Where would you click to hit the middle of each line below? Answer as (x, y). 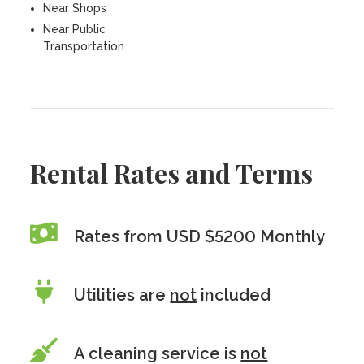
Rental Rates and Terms (172, 173)
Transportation (84, 46)
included (234, 295)
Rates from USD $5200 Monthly (200, 236)
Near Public (75, 29)
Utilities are (122, 295)
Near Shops (75, 8)
